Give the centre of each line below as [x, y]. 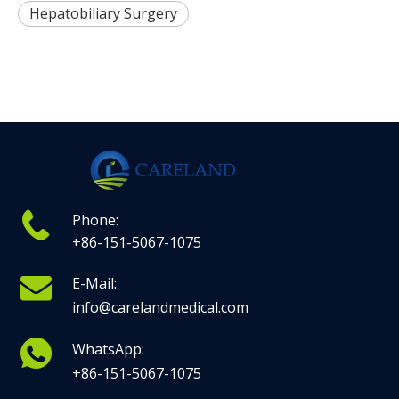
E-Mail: [95, 283]
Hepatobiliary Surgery [103, 13]
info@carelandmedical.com [161, 307]
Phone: [96, 220]
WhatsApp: [109, 349]
